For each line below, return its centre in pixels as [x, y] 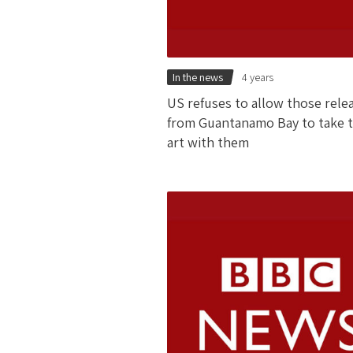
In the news [197, 78]
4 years [258, 78]
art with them [208, 143]
